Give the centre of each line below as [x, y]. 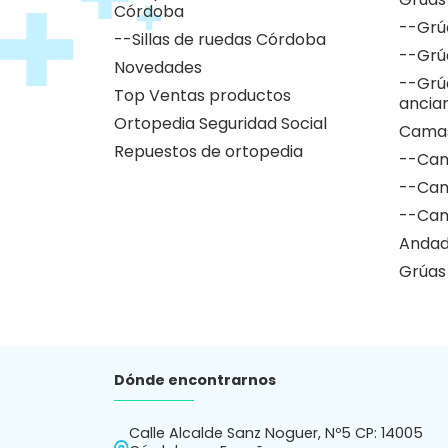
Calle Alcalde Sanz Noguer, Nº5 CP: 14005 [276, 433]
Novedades [158, 68]
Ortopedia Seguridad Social [220, 124]
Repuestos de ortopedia [208, 152]
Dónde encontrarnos [195, 380]
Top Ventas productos [202, 96]
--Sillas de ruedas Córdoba [220, 40]
